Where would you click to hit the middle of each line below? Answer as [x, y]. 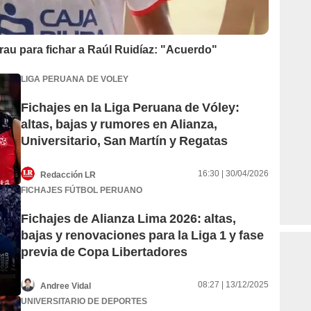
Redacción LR [68, 175]
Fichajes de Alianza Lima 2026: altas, [128, 219]
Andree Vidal [66, 286]
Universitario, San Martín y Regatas [124, 141]
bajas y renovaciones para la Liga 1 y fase [142, 235]
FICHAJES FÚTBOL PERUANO [82, 190]
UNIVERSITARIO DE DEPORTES [84, 301]
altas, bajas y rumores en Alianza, [119, 124]
